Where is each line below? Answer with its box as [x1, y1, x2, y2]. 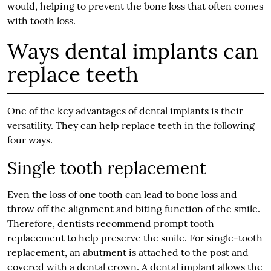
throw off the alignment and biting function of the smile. [7, 202, 260, 215]
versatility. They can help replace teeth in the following [7, 119, 255, 131]
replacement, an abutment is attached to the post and [7, 246, 249, 258]
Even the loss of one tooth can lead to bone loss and [7, 188, 237, 200]
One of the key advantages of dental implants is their [7, 104, 243, 117]
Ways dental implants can [7, 37, 258, 65]
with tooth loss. [7, 14, 76, 27]
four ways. [7, 133, 53, 146]
